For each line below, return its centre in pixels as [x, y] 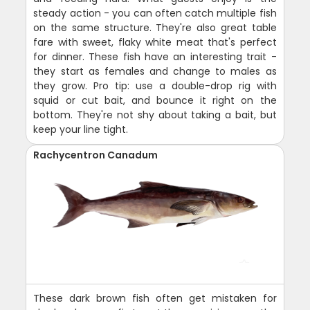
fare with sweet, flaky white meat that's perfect [155, 42]
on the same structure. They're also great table [155, 27]
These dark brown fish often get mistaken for [155, 298]
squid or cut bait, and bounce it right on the [155, 100]
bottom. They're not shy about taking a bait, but [155, 115]
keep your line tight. [81, 129]
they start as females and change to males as [155, 71]
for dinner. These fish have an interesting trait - [155, 56]
